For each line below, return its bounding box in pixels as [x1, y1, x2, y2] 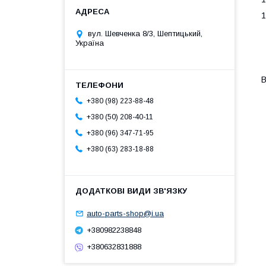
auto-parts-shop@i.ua [87, 208, 164, 218]
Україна [75, 39, 104, 48]
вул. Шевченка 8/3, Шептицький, [88, 29, 202, 39]
